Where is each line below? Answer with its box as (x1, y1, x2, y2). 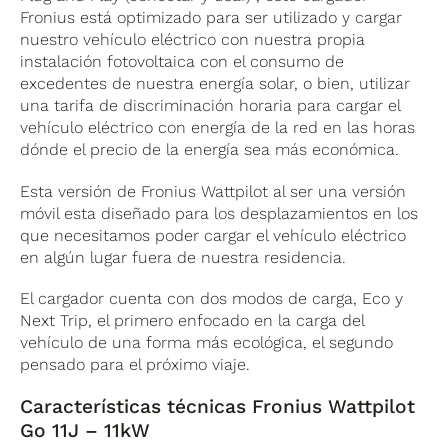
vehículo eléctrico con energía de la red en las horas (20, 118, 416, 138)
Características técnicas (20, 395, 253, 419)
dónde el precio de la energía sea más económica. (20, 140, 400, 160)
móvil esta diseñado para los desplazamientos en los (20, 203, 419, 223)
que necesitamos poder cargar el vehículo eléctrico (20, 225, 407, 245)
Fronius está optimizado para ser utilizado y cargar (20, 8, 403, 28)
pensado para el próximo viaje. (20, 354, 251, 374)
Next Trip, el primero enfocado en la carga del (20, 310, 365, 330)
